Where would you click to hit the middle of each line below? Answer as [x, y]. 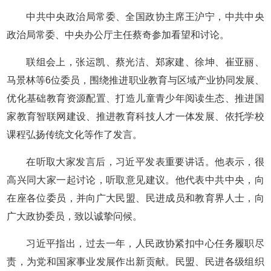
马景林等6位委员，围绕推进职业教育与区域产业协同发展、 [135, 80]
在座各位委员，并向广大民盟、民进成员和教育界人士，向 [135, 198]
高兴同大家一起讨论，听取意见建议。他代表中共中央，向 [135, 180]
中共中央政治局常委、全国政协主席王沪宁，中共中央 [145, 17]
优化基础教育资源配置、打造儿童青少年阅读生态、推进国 [135, 98]
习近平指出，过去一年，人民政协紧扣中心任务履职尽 [145, 243]
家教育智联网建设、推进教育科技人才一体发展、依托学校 [135, 116]
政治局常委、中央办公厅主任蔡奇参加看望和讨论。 [118, 35]
